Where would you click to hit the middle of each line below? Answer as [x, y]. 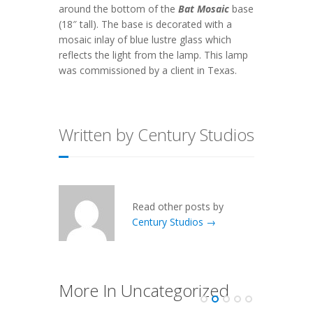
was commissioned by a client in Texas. [148, 71]
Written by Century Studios [156, 135]
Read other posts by [178, 207]
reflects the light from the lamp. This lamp [153, 55]
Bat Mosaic [204, 9]
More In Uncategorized [144, 291]
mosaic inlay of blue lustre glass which [145, 40]
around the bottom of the [118, 9]
